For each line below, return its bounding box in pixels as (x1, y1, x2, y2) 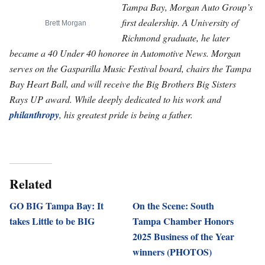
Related (9, 174, 52, 193)
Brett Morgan (45, 18, 86, 27)
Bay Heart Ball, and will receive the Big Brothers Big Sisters (9, 77, 236, 91)
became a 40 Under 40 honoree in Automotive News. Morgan (9, 47, 241, 60)
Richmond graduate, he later (122, 31, 230, 44)
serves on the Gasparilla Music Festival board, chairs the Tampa (9, 62, 251, 75)
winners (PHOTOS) (132, 245, 217, 259)
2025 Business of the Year (132, 230, 234, 244)
